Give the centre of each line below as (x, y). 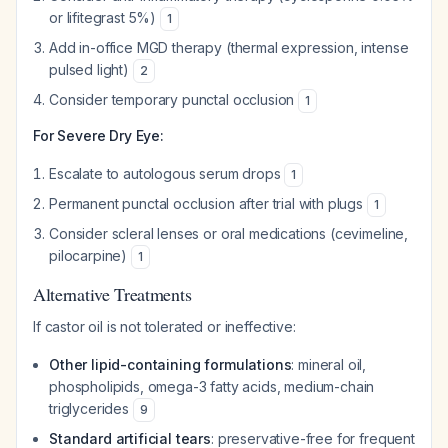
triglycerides (91, 408)
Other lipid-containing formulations (170, 364)
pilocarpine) (90, 255)
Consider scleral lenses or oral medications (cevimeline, (229, 233)
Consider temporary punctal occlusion (174, 99)
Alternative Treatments (112, 294)
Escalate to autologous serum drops (167, 173)
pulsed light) (91, 69)
